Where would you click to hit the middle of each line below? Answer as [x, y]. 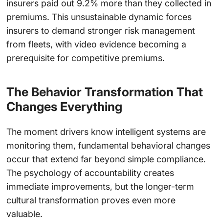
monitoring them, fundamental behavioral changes [108, 145]
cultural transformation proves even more [91, 200]
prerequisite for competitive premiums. [85, 58]
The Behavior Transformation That [104, 92]
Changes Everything [64, 107]
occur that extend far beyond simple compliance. [106, 159]
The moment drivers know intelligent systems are [106, 131]
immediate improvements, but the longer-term [100, 186]
